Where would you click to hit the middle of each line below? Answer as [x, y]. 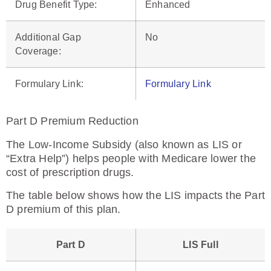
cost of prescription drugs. [70, 172]
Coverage [37, 51]
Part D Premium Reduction [72, 121]
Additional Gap [48, 37]
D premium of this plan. [64, 209]
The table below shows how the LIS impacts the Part [136, 195]
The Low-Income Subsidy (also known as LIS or [124, 145]
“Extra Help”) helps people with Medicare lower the [131, 158]
